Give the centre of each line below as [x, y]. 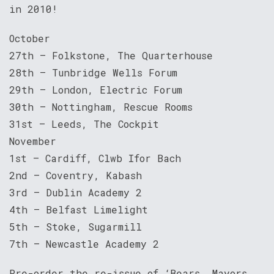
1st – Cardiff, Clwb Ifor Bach [95, 158]
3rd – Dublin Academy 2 [76, 192]
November [33, 141]
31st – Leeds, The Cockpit [84, 124]
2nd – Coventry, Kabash [76, 175]
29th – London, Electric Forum [96, 90]
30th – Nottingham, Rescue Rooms [101, 107]
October [30, 38]
